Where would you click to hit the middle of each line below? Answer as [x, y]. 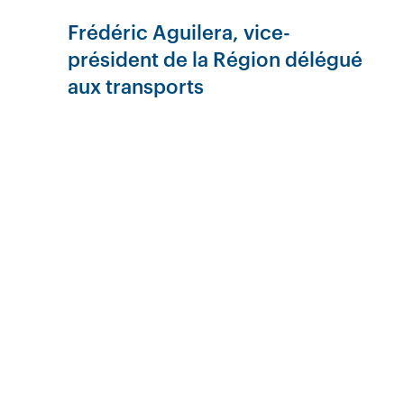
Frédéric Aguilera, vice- [179, 32]
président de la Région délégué [215, 59]
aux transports [136, 86]
